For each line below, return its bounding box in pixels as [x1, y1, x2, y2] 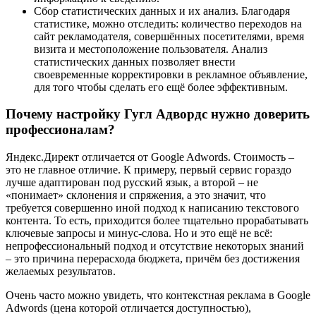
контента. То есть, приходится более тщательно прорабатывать [6, 214, 308, 226]
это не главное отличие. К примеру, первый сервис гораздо [6, 164, 291, 176]
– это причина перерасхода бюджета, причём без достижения [6, 253, 300, 265]
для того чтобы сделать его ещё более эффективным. [34, 80, 288, 93]
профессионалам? [6, 122, 115, 138]
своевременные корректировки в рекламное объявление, [34, 68, 308, 80]
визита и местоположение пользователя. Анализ [34, 42, 267, 55]
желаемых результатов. [6, 265, 116, 277]
